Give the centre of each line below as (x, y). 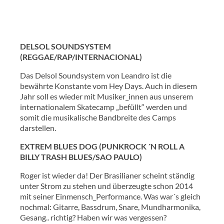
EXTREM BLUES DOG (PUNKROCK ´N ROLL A (102, 146)
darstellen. (38, 127)
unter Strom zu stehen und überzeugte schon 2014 (106, 185)
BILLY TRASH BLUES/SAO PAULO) (81, 156)
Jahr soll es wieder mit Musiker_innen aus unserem (106, 96)
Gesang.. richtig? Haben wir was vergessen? (93, 217)
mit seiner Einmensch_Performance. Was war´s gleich (110, 196)
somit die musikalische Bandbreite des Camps (98, 117)
